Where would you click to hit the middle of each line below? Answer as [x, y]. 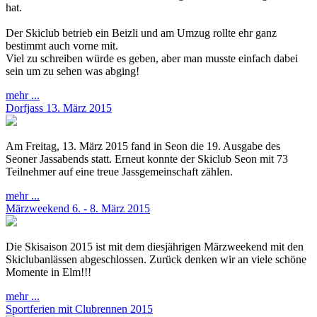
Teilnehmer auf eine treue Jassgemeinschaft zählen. [119, 171]
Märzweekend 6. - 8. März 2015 [78, 208]
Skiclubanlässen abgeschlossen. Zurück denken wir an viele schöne [156, 259]
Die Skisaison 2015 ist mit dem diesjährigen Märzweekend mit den [155, 246]
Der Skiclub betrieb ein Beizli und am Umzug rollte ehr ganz [141, 33]
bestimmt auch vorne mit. [62, 45]
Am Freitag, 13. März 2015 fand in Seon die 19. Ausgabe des [143, 146]
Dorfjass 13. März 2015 [59, 108]
